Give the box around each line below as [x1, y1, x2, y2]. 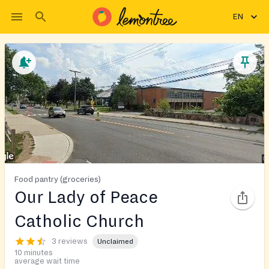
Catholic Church [14, 213, 144, 231]
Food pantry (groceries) [14, 175, 101, 184]
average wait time [14, 257, 80, 266]
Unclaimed [97, 237, 133, 246]
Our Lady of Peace [14, 189, 158, 207]
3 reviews [52, 237, 88, 246]
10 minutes [14, 249, 53, 258]
